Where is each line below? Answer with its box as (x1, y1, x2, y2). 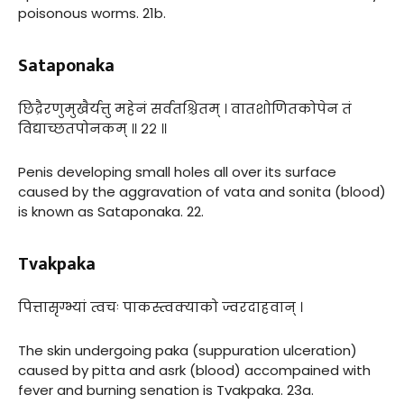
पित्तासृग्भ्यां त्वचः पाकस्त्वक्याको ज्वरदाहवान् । (18, 297, 303, 317)
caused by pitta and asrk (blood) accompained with (18, 360, 371, 380)
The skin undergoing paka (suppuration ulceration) (18, 340, 357, 360)
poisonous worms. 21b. (18, 3, 166, 23)
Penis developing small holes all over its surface (18, 161, 336, 181)
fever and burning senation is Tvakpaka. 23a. (18, 380, 314, 399)
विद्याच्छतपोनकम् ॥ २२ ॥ (18, 118, 167, 138)
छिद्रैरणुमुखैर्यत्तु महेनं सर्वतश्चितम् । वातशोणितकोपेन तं (18, 98, 352, 118)
